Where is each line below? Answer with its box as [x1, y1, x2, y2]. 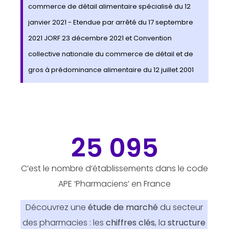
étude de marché [87, 201, 158, 214]
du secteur [157, 201, 203, 214]
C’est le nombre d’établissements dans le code [21, 163, 208, 175]
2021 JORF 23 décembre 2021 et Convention [28, 33, 172, 43]
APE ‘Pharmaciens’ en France [58, 178, 171, 190]
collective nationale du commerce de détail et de [28, 49, 193, 59]
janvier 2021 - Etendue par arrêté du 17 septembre [28, 17, 193, 28]
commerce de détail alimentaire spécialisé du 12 [28, 2, 191, 12]
